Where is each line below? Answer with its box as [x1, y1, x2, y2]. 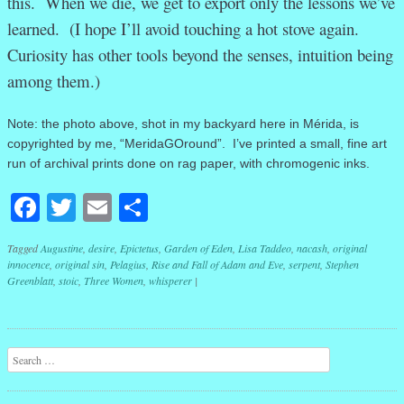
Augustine [41, 241, 83, 256]
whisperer [149, 273, 192, 289]
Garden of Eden [164, 241, 233, 256]
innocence [7, 257, 50, 272]
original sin [55, 257, 105, 272]
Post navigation [7, 312, 154, 335]
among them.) [7, 69, 100, 93]
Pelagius [110, 257, 146, 272]
